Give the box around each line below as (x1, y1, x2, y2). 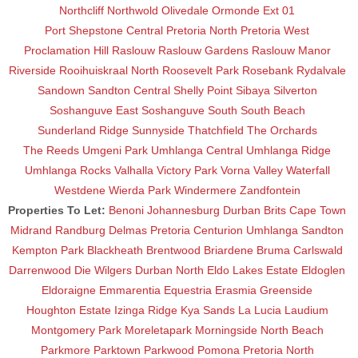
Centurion (193, 223, 243, 237)
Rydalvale (296, 63, 346, 77)
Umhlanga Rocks (24, 163, 111, 177)
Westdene (54, 183, 105, 197)
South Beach (240, 103, 305, 117)
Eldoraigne (42, 283, 96, 296)
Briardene (203, 243, 253, 257)
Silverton (272, 83, 317, 97)
